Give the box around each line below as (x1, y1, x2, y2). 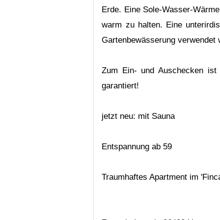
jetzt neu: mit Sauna (102, 111, 175, 121)
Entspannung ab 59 (102, 142, 172, 152)
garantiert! (102, 81, 139, 91)
